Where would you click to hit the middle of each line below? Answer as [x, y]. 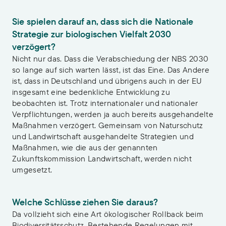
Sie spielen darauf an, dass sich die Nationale [103, 21]
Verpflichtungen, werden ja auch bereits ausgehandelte [113, 114]
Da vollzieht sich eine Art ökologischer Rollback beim [108, 214]
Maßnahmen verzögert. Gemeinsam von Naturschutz [108, 125]
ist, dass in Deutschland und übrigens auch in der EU [107, 81]
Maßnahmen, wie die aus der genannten [85, 147]
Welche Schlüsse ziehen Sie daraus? [85, 202]
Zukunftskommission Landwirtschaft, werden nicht [102, 158]
